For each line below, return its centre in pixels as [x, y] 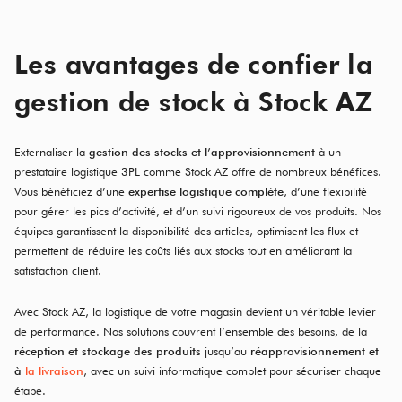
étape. [30, 390]
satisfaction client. [58, 270]
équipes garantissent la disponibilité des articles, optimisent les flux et [186, 231]
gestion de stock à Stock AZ [194, 101]
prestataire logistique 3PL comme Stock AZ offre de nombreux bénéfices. [198, 171]
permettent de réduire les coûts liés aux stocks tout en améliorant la [183, 250]
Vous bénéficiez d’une [71, 191]
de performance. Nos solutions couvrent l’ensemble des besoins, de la [191, 331]
